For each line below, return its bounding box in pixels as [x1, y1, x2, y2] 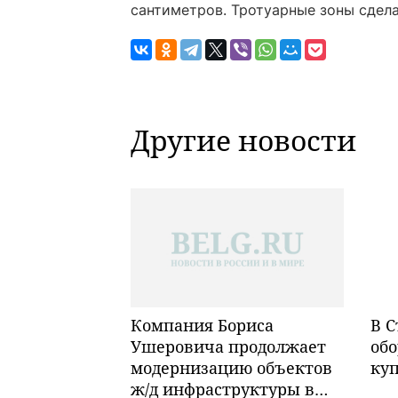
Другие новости [131, 121, 356, 159]
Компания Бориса [131, 314, 274, 337]
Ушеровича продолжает [131, 336, 326, 358]
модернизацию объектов [131, 357, 332, 379]
